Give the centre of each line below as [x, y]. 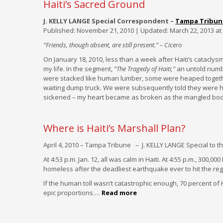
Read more [119, 193]
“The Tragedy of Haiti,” [145, 69]
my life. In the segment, [79, 69]
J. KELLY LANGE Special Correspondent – [109, 21]
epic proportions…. [72, 193]
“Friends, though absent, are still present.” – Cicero [112, 45]
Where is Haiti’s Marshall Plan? [114, 128]
